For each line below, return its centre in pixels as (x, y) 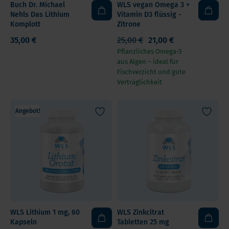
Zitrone (129, 24)
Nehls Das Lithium (40, 15)
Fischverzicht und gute (151, 72)
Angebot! (28, 111)
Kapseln (24, 222)
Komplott (25, 24)
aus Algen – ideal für (148, 62)
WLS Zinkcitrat (141, 212)
